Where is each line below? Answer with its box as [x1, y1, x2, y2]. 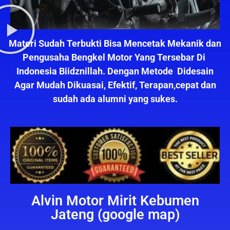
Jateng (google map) [50, 206, 180, 223]
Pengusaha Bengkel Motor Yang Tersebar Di [23, 52, 207, 63]
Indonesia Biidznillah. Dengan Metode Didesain [16, 66, 214, 77]
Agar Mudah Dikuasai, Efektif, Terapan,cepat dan [14, 80, 216, 91]
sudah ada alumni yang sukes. [52, 93, 178, 105]
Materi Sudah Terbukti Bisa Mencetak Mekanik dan [9, 38, 221, 49]
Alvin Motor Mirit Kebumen [31, 193, 199, 209]
